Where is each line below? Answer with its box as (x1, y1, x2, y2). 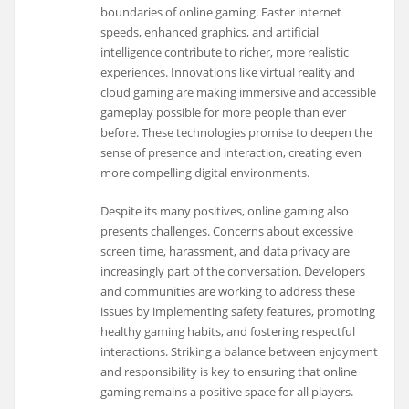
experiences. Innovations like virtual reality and (100, 64, 356, 81)
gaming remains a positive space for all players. (100, 383, 354, 401)
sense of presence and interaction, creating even (100, 144, 362, 162)
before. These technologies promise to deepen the (100, 124, 373, 142)
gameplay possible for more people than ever (100, 104, 347, 121)
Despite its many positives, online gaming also (100, 203, 350, 220)
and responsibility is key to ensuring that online (100, 363, 358, 381)
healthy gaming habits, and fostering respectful (100, 323, 356, 341)
